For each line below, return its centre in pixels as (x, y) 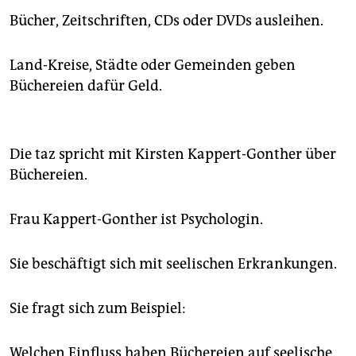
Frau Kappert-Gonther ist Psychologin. (136, 220)
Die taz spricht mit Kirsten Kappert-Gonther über (173, 155)
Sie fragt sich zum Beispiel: (98, 309)
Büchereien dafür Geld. (86, 86)
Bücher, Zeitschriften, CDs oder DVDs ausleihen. (166, 21)
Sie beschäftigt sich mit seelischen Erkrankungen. (173, 264)
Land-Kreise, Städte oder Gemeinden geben (153, 66)
